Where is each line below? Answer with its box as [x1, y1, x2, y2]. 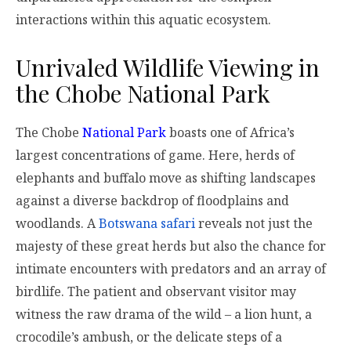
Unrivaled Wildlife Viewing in [16, 52, 320, 84]
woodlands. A [16, 215, 99, 233]
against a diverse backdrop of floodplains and [16, 192, 289, 210]
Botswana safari [99, 215, 195, 233]
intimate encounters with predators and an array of [16, 260, 326, 278]
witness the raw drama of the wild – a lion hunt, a [16, 306, 312, 324]
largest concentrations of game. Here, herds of [16, 147, 295, 165]
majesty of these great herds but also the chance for [16, 237, 326, 255]
